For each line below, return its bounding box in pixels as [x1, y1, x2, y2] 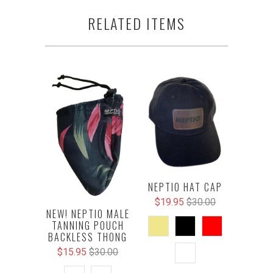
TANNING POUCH [51, 218, 124, 233]
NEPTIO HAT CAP [148, 180, 222, 195]
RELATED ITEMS [88, 12, 185, 34]
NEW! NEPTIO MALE [46, 206, 130, 221]
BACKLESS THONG [48, 229, 127, 244]
